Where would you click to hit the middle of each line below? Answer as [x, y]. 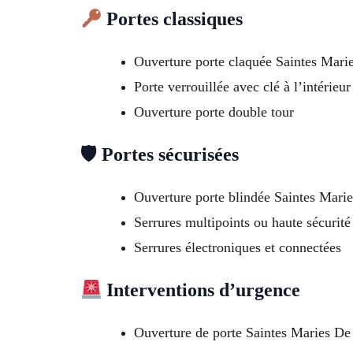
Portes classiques [173, 19]
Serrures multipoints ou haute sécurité [242, 223]
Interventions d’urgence [201, 290]
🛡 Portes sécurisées [160, 155]
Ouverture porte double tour [214, 112]
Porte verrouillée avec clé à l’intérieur [242, 87]
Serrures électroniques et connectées [238, 248]
